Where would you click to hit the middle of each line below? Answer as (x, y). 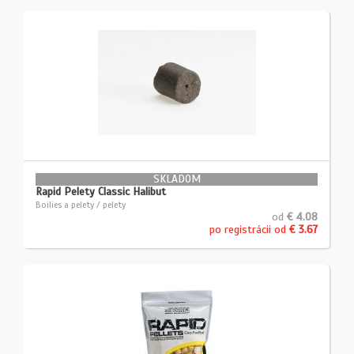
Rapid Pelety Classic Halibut (101, 192)
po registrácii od (249, 230)
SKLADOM (177, 179)
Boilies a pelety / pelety (81, 205)
